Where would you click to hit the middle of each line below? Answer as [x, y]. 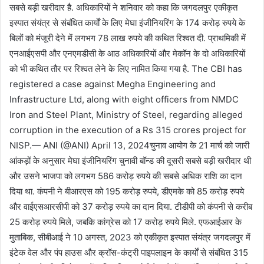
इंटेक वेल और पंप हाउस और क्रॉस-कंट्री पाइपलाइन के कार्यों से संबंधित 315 [129, 253]
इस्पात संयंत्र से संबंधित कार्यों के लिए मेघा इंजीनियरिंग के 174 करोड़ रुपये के [127, 23]
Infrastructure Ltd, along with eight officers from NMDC [124, 99]
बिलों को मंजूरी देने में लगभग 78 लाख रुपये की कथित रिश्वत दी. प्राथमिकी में [128, 38]
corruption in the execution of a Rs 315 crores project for [128, 130]
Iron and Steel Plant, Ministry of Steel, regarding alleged [126, 115]
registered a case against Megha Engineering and [113, 84]
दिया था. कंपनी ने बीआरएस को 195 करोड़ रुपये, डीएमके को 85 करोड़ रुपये [127, 191]
